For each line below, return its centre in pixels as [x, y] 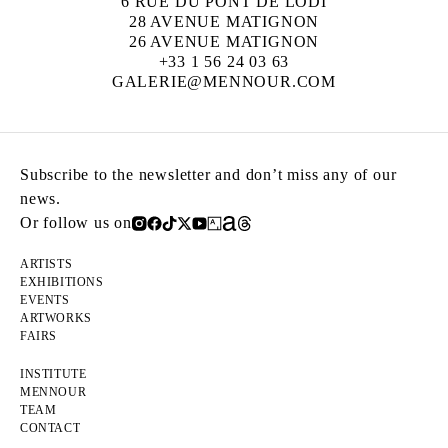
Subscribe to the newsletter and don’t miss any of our [208, 174]
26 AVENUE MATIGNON [224, 41]
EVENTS [45, 300]
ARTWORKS [56, 318]
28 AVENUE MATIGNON [224, 21]
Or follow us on [76, 222]
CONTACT [50, 428]
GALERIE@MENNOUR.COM [224, 81]
